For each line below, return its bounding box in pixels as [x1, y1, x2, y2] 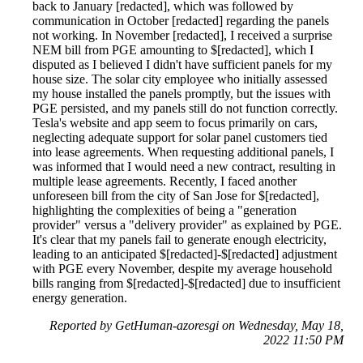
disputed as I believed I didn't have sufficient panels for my [32, 57, 332, 71]
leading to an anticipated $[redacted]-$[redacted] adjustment [32, 246, 337, 261]
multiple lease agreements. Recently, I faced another [32, 173, 297, 188]
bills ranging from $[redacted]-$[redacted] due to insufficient [32, 275, 340, 290]
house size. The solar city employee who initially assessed [32, 71, 327, 86]
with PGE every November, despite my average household [32, 261, 332, 275]
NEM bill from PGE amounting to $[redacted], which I [32, 42, 314, 57]
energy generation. [32, 290, 127, 305]
